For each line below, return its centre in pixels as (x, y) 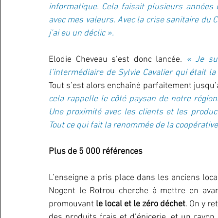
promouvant (72, 204)
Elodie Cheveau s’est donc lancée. (116, 60)
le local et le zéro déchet (141, 204)
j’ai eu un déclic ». (81, 33)
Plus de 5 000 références (96, 152)
